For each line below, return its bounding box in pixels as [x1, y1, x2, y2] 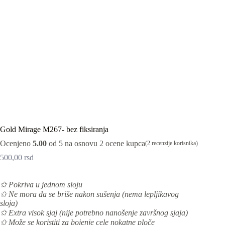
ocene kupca [103, 139, 145, 148]
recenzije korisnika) [150, 140, 198, 147]
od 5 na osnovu [47, 139, 99, 148]
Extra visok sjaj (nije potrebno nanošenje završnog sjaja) [7, 208, 188, 217]
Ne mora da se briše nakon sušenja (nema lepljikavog [7, 189, 179, 198]
